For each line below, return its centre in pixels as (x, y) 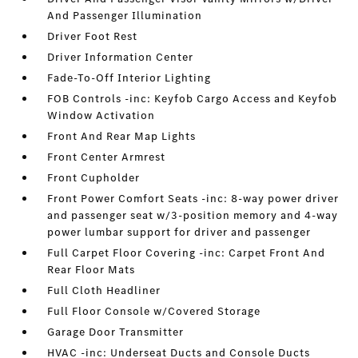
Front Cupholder (94, 178)
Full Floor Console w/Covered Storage (154, 312)
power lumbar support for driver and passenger (179, 233)
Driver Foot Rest (93, 37)
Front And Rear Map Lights (122, 137)
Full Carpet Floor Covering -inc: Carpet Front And (187, 253)
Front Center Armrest (107, 157)
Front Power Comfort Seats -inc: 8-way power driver (193, 199)
